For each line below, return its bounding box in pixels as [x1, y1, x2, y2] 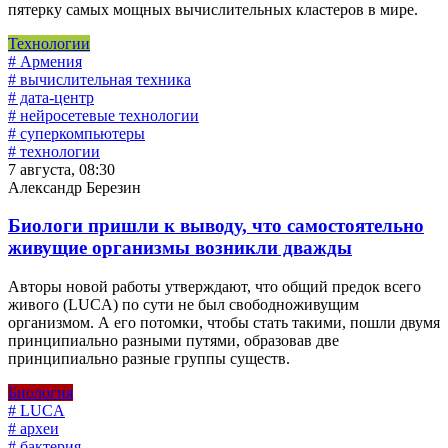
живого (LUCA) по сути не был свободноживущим [8, 296, 359, 314]
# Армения [8, 52, 82, 70]
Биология [8, 384, 73, 402]
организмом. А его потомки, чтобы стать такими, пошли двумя [8, 314, 440, 332]
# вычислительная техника [8, 70, 191, 88]
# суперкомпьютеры [8, 124, 145, 142]
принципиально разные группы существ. [8, 350, 290, 368]
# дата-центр [8, 88, 94, 106]
